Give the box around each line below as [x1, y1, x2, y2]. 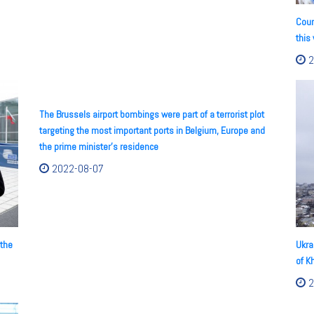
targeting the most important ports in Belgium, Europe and [39, 123, 265, 137]
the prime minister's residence [39, 139, 158, 153]
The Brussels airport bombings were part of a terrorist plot [39, 107, 264, 121]
